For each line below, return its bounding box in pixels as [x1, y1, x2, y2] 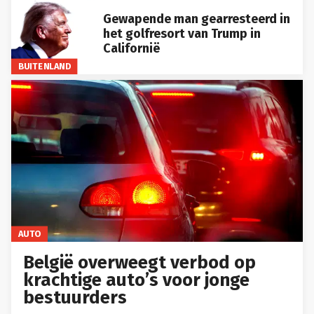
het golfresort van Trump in [102, 26, 261, 42]
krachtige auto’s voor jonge [23, 268, 250, 291]
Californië [102, 41, 160, 57]
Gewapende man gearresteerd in [102, 11, 290, 27]
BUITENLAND [18, 61, 71, 72]
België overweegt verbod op [23, 251, 257, 273]
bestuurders [23, 286, 128, 308]
